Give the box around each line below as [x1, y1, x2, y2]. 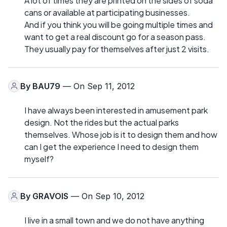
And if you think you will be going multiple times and [24, 19, 213, 30]
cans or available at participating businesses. [24, 7, 190, 18]
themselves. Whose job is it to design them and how [24, 129, 217, 140]
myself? [24, 153, 54, 164]
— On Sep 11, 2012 [60, 81, 135, 91]
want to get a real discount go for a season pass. [24, 31, 206, 42]
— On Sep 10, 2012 [68, 191, 144, 201]
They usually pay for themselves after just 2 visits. [24, 43, 209, 54]
